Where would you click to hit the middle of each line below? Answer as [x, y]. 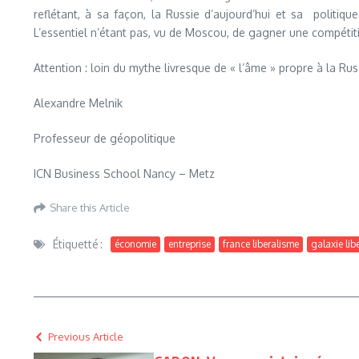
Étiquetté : [78, 244]
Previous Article [86, 337]
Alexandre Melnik [78, 103]
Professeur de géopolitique [105, 138]
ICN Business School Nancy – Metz [124, 173]
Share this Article [90, 207]
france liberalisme [261, 244]
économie [135, 244]
